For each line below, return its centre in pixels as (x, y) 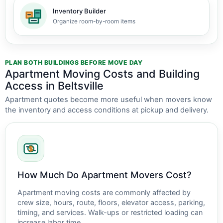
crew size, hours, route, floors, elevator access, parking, (111, 202)
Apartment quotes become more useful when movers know (109, 100)
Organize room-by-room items (94, 21)
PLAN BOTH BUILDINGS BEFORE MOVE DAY (74, 62)
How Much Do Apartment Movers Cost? (105, 175)
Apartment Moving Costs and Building (102, 74)
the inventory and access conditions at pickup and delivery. (107, 110)
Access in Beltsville (54, 86)
